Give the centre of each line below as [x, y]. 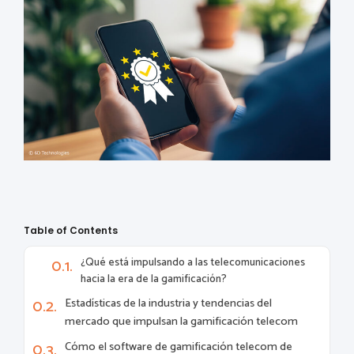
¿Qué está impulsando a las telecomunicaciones [193, 263]
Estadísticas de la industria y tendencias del [168, 304]
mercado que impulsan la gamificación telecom [181, 322]
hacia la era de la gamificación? [154, 279]
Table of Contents [71, 231]
